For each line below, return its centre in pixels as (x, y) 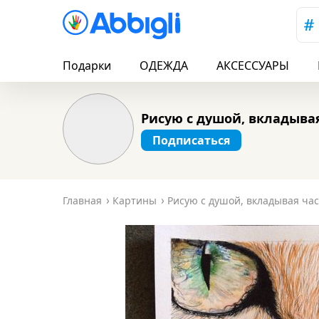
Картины (135, 200)
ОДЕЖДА (164, 66)
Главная (82, 200)
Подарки (87, 66)
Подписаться (191, 140)
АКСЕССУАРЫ (253, 66)
